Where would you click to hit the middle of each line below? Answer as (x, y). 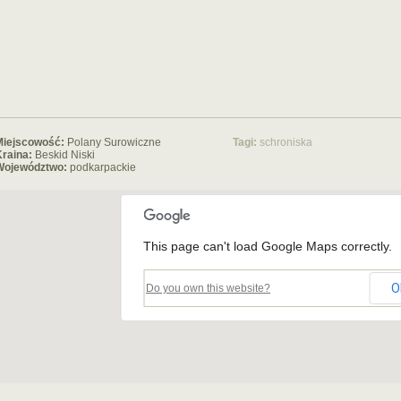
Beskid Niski (65, 155)
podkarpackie (103, 167)
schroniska (286, 142)
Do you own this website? (208, 288)
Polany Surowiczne (114, 142)
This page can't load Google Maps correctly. (268, 246)
